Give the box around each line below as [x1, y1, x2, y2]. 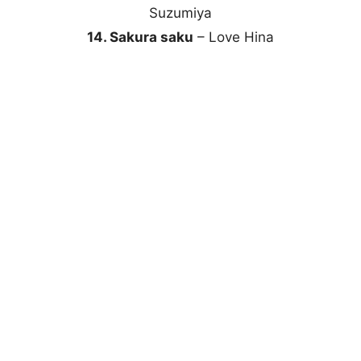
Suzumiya [149, 5, 212, 22]
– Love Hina [193, 29, 274, 46]
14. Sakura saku [87, 29, 193, 46]
